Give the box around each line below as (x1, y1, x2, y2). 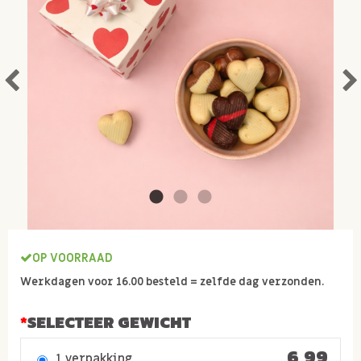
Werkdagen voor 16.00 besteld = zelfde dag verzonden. (20, 275, 324, 289)
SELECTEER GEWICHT (27, 310, 191, 334)
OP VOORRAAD (32, 250, 113, 266)
